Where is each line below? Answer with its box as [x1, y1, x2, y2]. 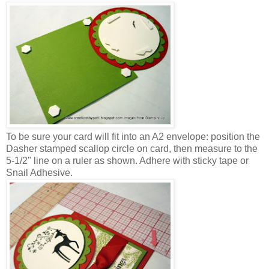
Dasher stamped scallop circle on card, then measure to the [6, 143, 258, 154]
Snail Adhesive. [6, 167, 73, 178]
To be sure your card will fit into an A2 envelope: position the [6, 131, 260, 142]
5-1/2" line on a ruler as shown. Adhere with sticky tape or [6, 155, 249, 166]
